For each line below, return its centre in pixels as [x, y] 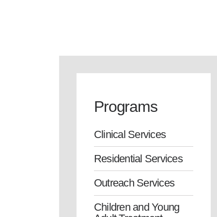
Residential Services [138, 158]
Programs [126, 106]
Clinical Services [130, 134]
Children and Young [137, 207]
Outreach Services [134, 183]
